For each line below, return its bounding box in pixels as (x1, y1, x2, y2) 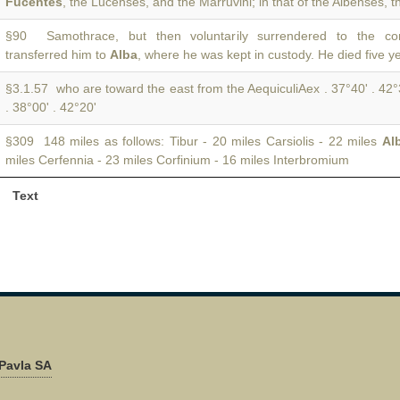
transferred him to (5, 47, 110, 62)
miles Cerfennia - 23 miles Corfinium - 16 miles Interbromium (5, 153, 349, 167)
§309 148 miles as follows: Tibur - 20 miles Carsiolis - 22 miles (5, 134, 382, 148)
